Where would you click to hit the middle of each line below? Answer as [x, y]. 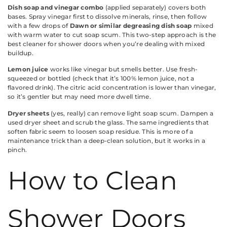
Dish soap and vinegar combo [56, 8]
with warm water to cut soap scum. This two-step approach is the [112, 35]
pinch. [17, 149]
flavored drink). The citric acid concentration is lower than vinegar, [112, 88]
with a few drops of [39, 26]
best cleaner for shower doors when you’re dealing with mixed [106, 44]
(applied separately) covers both [155, 8]
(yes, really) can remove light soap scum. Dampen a [131, 113]
